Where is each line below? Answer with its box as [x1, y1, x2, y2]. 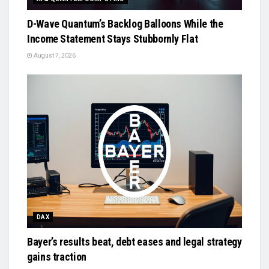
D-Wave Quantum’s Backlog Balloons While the [27, 17, 223, 31]
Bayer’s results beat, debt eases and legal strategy [27, 235, 242, 249]
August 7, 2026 [32, 52, 76, 59]
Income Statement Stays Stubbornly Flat [27, 32, 198, 46]
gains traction [27, 250, 86, 264]
